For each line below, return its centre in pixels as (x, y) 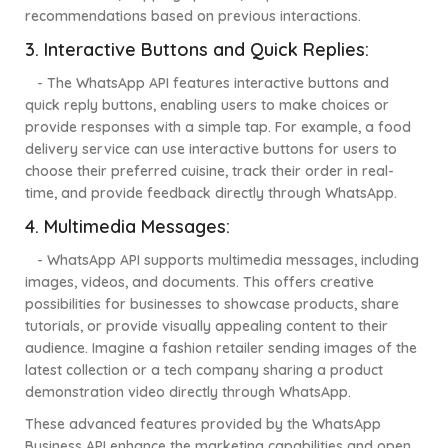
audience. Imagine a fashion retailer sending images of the (221, 348)
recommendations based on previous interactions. (193, 16)
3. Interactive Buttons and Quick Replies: (197, 50)
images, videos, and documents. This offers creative (199, 282)
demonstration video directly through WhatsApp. (188, 392)
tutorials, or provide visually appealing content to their (206, 326)
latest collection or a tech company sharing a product (204, 370)
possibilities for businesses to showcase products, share (212, 304)
